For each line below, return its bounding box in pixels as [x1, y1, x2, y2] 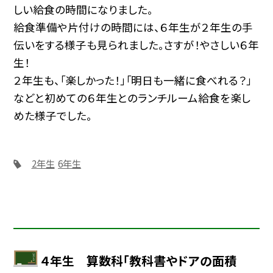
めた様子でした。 [13, 107, 93, 123]
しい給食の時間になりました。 [13, 1, 154, 17]
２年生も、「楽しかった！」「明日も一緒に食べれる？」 [13, 72, 252, 88]
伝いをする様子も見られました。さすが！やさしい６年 [13, 37, 260, 52]
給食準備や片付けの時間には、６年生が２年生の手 [13, 19, 253, 35]
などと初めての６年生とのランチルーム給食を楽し [13, 90, 251, 105]
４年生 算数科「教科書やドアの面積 [41, 252, 236, 270]
